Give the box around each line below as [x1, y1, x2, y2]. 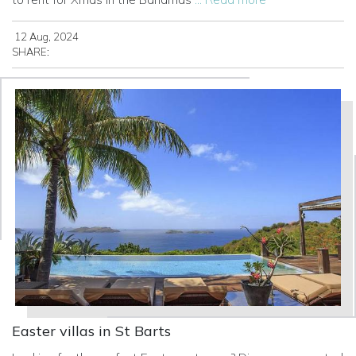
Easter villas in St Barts [12, 322, 171, 341]
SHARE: [12, 45, 49, 59]
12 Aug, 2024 [12, 30, 79, 44]
